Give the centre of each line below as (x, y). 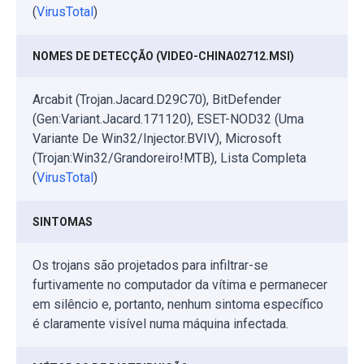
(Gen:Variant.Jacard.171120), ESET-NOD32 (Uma (168, 119)
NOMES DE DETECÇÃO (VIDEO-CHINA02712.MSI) (163, 56)
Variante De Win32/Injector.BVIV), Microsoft (157, 139)
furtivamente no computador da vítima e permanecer (180, 285)
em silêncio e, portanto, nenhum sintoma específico (178, 305)
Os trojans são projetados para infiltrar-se (150, 266)
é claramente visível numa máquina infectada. (160, 324)
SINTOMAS (63, 222)
